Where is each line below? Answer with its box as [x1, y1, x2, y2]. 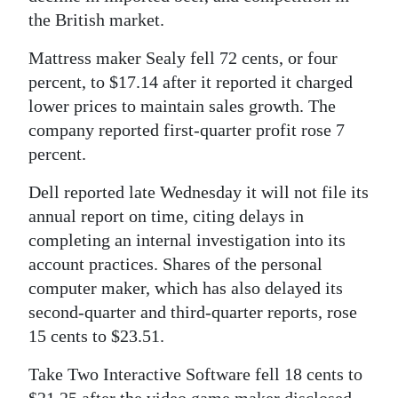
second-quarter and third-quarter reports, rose [28, 302, 357, 322]
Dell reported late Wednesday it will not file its [28, 182, 369, 202]
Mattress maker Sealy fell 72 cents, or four [28, 48, 338, 68]
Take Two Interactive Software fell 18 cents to [28, 364, 362, 384]
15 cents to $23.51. [28, 326, 164, 346]
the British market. [28, 10, 164, 29]
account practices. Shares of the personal [28, 254, 322, 274]
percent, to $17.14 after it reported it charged [28, 72, 353, 92]
